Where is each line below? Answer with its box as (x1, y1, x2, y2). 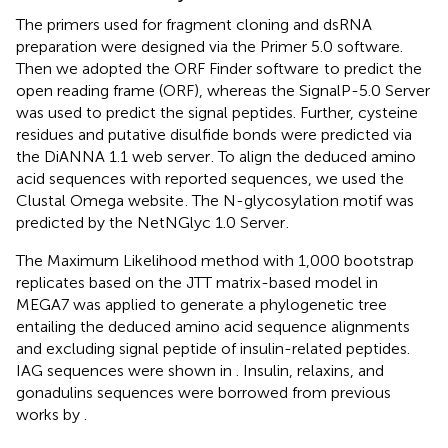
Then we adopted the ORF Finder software (16, 58, 319, 78)
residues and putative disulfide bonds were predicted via (16, 124, 412, 144)
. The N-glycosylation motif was (185, 190, 414, 210)
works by (16, 404, 84, 424)
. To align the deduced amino (211, 146, 416, 166)
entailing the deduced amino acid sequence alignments (16, 316, 410, 336)
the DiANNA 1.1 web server (16, 146, 210, 166)
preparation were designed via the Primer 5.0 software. (16, 36, 403, 56)
